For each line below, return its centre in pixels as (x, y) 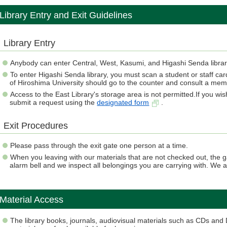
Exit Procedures (36, 125)
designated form (123, 103)
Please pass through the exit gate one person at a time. (99, 145)
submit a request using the (53, 103)
